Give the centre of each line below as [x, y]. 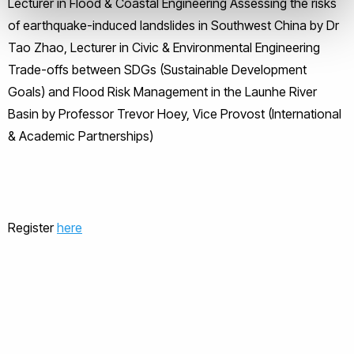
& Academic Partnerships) [81, 136]
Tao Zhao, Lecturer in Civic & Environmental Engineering [164, 47]
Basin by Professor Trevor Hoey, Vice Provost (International [175, 113]
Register [32, 227]
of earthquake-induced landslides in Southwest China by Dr [173, 25]
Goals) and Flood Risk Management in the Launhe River [162, 91]
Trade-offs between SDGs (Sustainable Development [157, 69]
